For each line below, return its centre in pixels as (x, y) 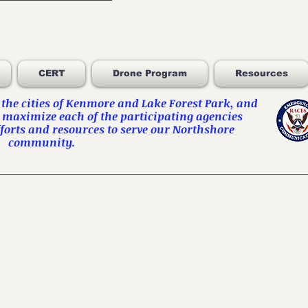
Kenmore (90, 103)
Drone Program (150, 73)
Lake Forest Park (186, 103)
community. (43, 142)
